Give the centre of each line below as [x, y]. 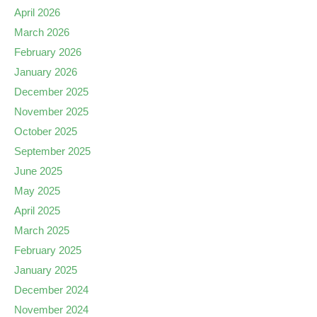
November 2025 [51, 111]
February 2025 [48, 250]
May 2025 [37, 191]
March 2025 [42, 230]
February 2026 [48, 52]
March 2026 [42, 32]
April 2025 [37, 211]
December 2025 [51, 92]
